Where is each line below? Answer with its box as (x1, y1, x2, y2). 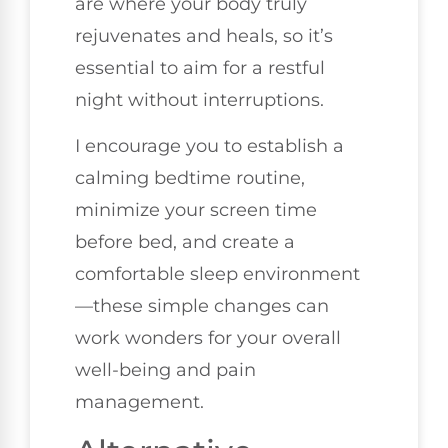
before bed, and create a (75, 231, 295, 254)
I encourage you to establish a (75, 135, 344, 158)
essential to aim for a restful (75, 56, 325, 79)
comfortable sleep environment (75, 263, 360, 286)
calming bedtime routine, (75, 167, 305, 190)
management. (75, 391, 204, 414)
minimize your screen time (75, 199, 317, 222)
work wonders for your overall (75, 327, 341, 350)
